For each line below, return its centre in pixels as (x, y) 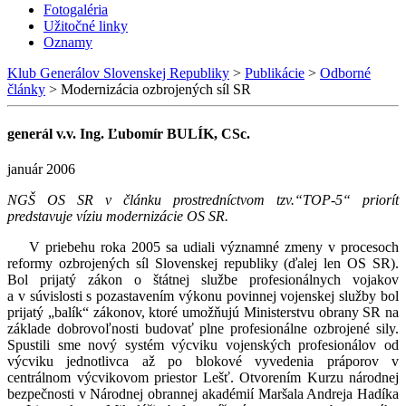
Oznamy (68, 42)
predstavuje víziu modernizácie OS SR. (118, 217)
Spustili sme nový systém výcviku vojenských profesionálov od (203, 345)
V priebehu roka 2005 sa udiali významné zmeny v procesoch (214, 247)
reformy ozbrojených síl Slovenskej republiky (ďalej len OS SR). (203, 264)
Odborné (345, 72)
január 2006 (41, 169)
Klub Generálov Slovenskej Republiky (118, 72)
